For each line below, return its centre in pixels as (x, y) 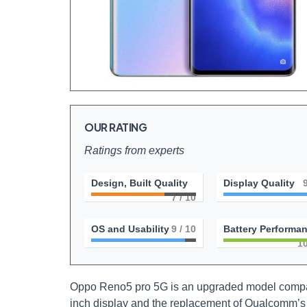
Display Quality (259, 183)
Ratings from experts (134, 150)
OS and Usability (130, 229)
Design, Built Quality (139, 183)
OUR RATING (116, 127)
